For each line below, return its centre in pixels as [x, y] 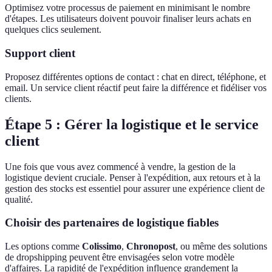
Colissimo [102, 246]
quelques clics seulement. [53, 30]
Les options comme [43, 246]
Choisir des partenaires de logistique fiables [112, 223]
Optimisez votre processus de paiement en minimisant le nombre [127, 8]
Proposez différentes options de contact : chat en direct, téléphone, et [135, 76]
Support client [40, 53]
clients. [18, 98]
